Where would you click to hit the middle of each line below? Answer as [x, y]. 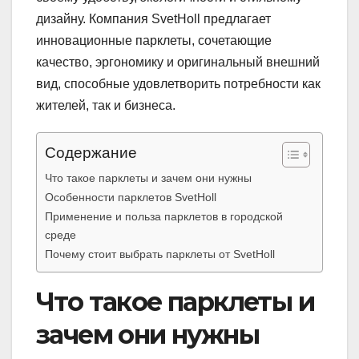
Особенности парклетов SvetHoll [131, 197]
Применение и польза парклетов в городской [164, 216]
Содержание [91, 152]
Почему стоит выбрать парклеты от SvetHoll [160, 254]
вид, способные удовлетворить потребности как [178, 83]
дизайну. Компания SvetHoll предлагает [153, 18]
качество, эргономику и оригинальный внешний [178, 62]
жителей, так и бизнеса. [106, 105]
